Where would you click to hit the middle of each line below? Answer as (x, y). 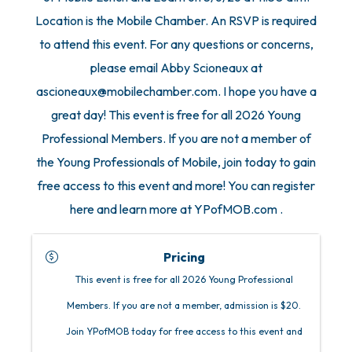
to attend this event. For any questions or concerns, (176, 44)
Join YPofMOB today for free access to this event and (184, 332)
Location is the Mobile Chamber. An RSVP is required (176, 21)
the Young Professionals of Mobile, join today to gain (176, 162)
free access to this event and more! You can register (176, 186)
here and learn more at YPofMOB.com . (176, 209)
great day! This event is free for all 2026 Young (176, 115)
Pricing (184, 257)
